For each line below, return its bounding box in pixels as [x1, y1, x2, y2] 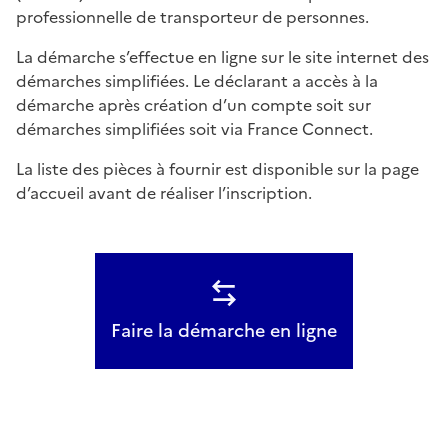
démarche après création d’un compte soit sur [16, 92, 371, 117]
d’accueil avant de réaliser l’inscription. [16, 180, 312, 205]
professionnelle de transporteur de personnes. [16, 4, 369, 29]
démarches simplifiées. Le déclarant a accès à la [16, 68, 378, 93]
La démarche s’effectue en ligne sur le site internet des [16, 44, 429, 69]
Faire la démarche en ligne [111, 316, 337, 344]
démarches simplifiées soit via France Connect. [16, 116, 373, 141]
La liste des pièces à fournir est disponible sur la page [16, 156, 419, 181]
